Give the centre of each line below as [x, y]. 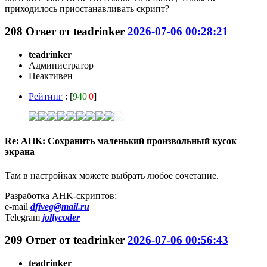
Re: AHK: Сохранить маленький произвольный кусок [121, 141]
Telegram [24, 217]
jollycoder [61, 217]
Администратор [61, 66]
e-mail [18, 206]
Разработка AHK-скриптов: [61, 195]
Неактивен [51, 76]
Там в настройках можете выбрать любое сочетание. [112, 175]
